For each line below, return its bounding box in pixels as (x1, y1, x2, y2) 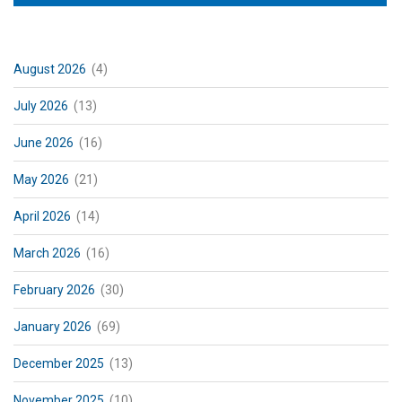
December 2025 (13, 355, 104, 371)
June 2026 (13, 135, 74, 150)
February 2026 (13, 282, 95, 297)
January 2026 (13, 319, 92, 334)
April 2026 (13, 208, 71, 223)
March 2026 (13, 245, 81, 260)
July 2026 (13, 98, 68, 113)
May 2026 (13, 171, 69, 187)
